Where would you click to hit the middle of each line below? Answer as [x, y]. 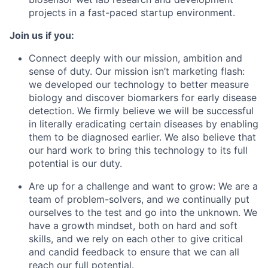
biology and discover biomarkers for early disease [143, 98]
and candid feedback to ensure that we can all [134, 252]
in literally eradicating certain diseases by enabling [144, 124]
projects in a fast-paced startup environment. [132, 13]
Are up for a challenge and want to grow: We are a [143, 186]
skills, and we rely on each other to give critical [136, 239]
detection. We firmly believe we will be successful [141, 111]
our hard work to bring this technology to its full [138, 150]
